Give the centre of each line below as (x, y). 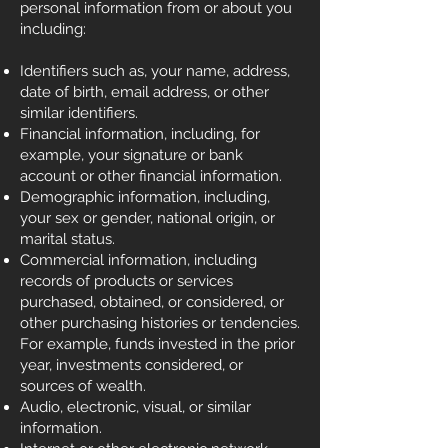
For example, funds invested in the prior (157, 344)
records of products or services (126, 281)
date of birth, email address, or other (144, 92)
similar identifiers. (79, 113)
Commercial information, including (138, 260)
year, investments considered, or (131, 365)
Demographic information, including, (145, 197)
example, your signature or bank (131, 155)
